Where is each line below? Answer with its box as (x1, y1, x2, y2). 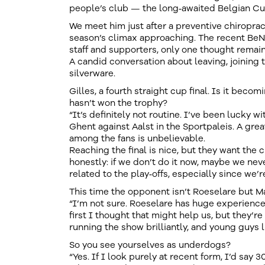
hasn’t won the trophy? (69, 97, 167, 109)
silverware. (69, 67, 115, 79)
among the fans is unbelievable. (69, 132, 205, 144)
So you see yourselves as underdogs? (69, 239, 231, 251)
